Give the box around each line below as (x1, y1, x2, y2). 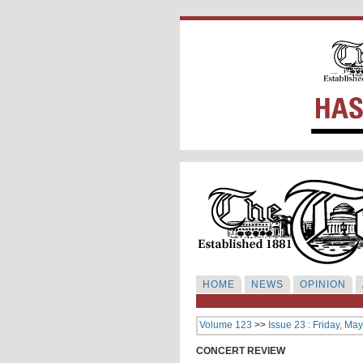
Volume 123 (199, 319, 252, 331)
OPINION (300, 279, 346, 290)
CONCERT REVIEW (196, 345, 285, 357)
